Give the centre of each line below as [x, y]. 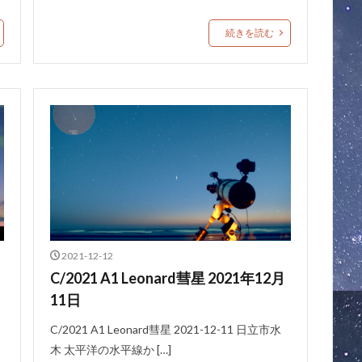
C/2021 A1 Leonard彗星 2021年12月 [167, 278]
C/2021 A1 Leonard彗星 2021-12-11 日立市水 [165, 329]
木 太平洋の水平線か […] [110, 349]
